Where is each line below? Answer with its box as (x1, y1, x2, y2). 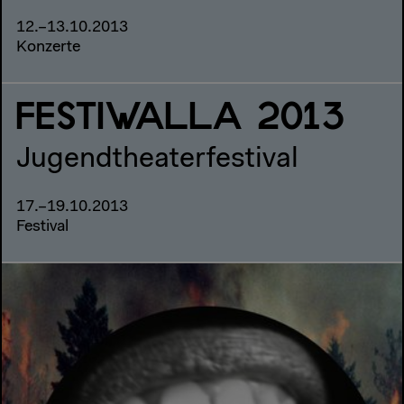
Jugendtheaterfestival (16, 145, 298, 175)
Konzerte (16, 40, 80, 57)
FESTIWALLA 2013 (16, 100, 346, 137)
